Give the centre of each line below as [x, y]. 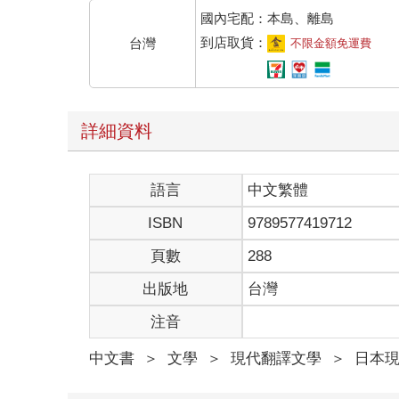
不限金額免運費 [330, 43]
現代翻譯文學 [277, 358]
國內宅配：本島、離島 [267, 18]
